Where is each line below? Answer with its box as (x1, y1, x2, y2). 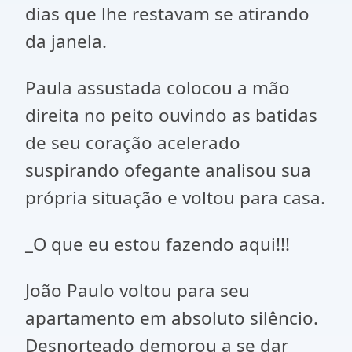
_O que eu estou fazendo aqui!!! (25, 232, 290, 256)
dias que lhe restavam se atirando (25, 2, 310, 26)
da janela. (25, 29, 107, 53)
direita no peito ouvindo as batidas (25, 103, 317, 127)
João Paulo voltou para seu (25, 278, 250, 302)
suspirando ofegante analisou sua (25, 158, 311, 182)
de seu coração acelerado (25, 130, 240, 155)
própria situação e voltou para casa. (25, 185, 325, 210)
